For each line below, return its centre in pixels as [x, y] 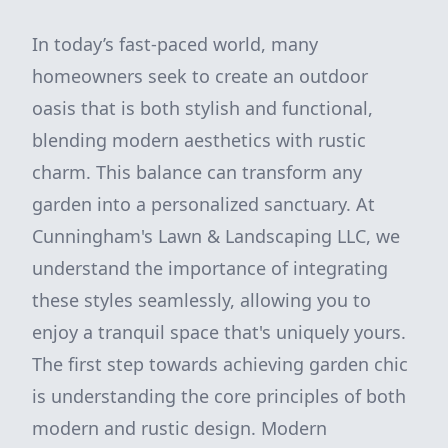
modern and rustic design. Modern [179, 428]
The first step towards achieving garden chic [220, 364]
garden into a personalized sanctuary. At [203, 204]
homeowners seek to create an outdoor [200, 76]
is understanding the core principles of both [219, 396]
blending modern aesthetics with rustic [199, 140]
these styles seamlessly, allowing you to [201, 300]
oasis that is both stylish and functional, [202, 108]
